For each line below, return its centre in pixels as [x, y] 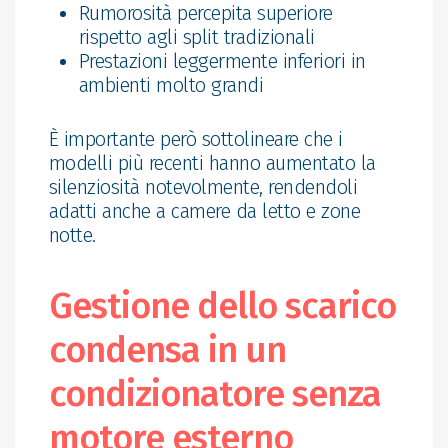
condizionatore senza [214, 393]
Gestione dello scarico [222, 305]
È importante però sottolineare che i [195, 138]
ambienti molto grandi [171, 84]
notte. [72, 234]
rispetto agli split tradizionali [196, 36]
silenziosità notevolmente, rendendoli [203, 186]
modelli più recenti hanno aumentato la [212, 162]
